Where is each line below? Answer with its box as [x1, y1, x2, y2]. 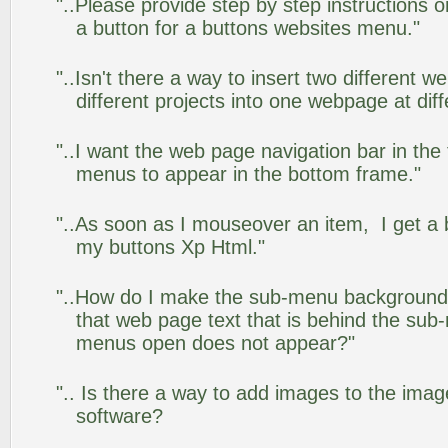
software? [76, 405, 163, 427]
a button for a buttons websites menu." [76, 17, 420, 39]
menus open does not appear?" [76, 332, 355, 354]
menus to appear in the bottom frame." [76, 163, 421, 185]
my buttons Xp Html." [76, 236, 265, 258]
